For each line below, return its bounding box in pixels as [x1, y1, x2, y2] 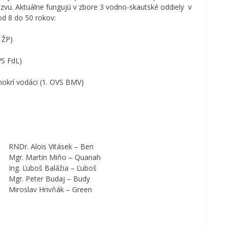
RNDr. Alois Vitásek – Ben [9, 141, 94, 151]
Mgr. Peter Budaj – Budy [9, 173, 90, 184]
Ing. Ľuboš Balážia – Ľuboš [9, 163, 97, 173]
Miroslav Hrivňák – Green [9, 184, 93, 194]
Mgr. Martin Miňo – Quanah [9, 152, 101, 162]
